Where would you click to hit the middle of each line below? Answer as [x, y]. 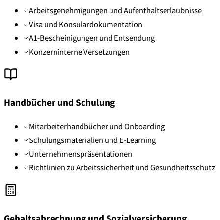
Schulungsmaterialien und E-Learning [92, 141]
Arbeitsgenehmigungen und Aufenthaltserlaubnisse [115, 11]
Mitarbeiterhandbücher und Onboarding [97, 127]
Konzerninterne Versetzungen [79, 52]
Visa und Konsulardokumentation [86, 25]
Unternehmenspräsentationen [81, 154]
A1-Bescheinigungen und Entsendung [92, 39]
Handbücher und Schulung [59, 103]
